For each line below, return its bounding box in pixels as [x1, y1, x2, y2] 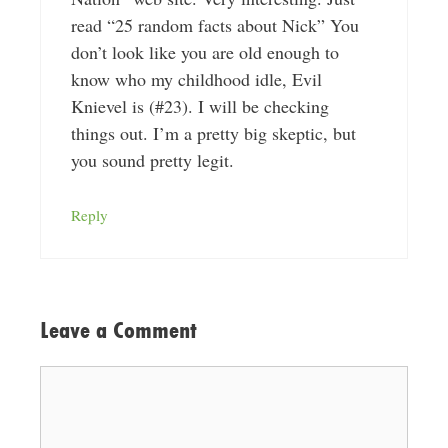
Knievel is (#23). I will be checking [70, 94, 329, 118]
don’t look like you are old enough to [70, 40, 339, 64]
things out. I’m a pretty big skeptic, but [70, 121, 356, 145]
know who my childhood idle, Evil [70, 67, 322, 91]
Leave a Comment [39, 317, 197, 343]
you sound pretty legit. [70, 148, 234, 172]
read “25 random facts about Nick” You [70, 13, 359, 37]
